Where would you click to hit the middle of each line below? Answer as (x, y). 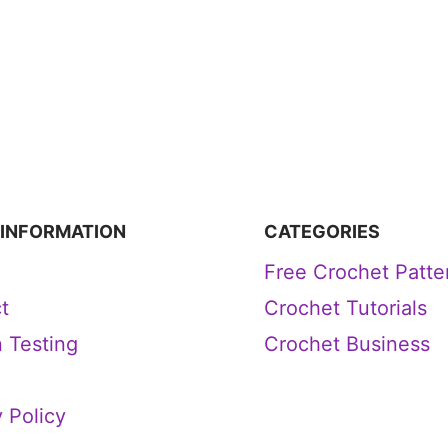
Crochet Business (347, 344)
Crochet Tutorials (345, 308)
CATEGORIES (322, 231)
